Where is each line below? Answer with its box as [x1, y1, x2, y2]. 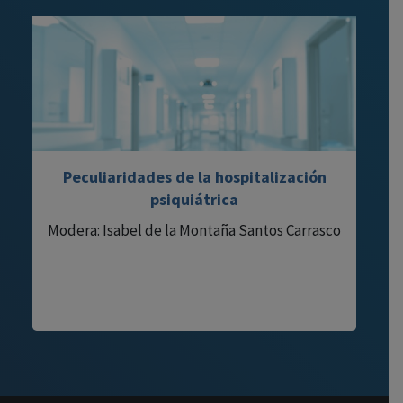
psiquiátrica [150, 188, 238, 210]
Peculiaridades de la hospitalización [62, 166, 327, 187]
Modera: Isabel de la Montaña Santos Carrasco [48, 219, 341, 240]
